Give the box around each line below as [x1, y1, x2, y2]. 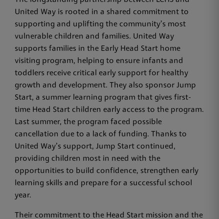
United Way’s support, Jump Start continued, [15, 142, 175, 151]
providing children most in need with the [15, 154, 160, 163]
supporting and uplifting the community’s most [15, 20, 186, 28]
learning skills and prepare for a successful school [15, 179, 192, 187]
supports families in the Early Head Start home [15, 44, 180, 53]
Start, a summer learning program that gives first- [15, 93, 191, 102]
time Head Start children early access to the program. [15, 106, 204, 114]
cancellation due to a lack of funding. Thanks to [15, 130, 187, 138]
